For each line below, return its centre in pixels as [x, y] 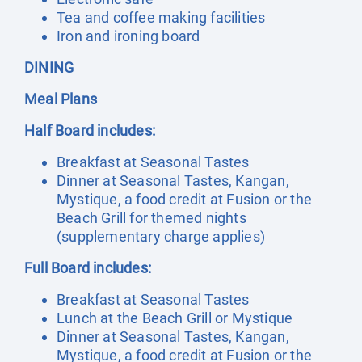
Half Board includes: [90, 130]
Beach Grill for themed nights [152, 218]
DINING [49, 67]
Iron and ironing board [132, 36]
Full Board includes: [88, 268]
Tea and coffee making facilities [161, 17]
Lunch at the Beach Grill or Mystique [175, 318]
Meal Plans [61, 99]
